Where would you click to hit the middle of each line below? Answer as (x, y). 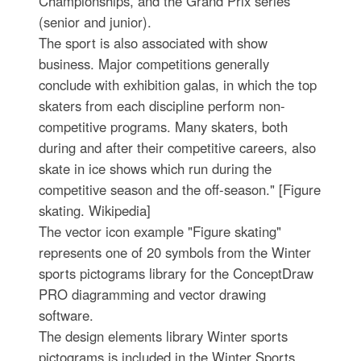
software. (66, 315)
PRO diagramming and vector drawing (152, 295)
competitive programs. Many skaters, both (163, 127)
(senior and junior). (95, 22)
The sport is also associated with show (153, 43)
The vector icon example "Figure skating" (160, 232)
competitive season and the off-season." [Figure (179, 190)
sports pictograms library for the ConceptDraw (176, 274)
